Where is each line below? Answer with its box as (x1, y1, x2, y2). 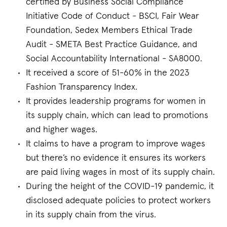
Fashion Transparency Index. (26, 83, 137, 92)
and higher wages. (26, 125, 97, 134)
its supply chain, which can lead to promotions (26, 111, 208, 120)
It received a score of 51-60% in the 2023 (26, 68, 190, 78)
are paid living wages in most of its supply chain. (26, 168, 215, 177)
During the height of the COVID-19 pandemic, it (26, 182, 214, 191)
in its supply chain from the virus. (26, 210, 156, 219)
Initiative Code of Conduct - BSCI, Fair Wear (26, 12, 199, 21)
